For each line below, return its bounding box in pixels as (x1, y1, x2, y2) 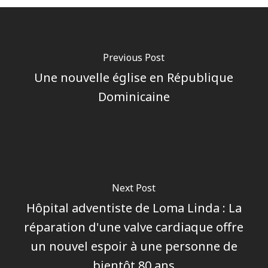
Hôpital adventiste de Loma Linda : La (26, 199, 242, 216)
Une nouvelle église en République (34, 69, 234, 86)
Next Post (112, 181, 156, 194)
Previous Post (103, 50, 165, 64)
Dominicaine (98, 88, 170, 105)
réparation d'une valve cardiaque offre (24, 218, 244, 235)
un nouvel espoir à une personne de (30, 237, 237, 254)
